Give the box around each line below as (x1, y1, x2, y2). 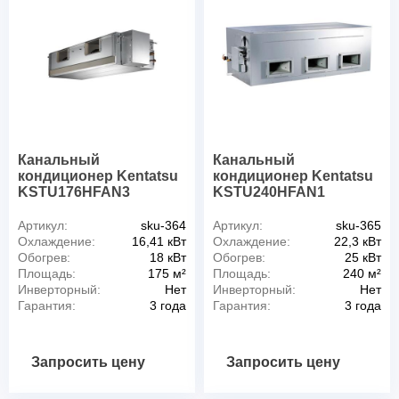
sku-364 (141, 217, 186, 232)
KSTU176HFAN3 (18, 183, 130, 199)
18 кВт (150, 249, 186, 265)
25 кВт (345, 249, 381, 265)
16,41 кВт (132, 233, 186, 248)
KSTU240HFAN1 (213, 183, 325, 199)
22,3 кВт (334, 233, 381, 248)
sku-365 (336, 217, 381, 232)
